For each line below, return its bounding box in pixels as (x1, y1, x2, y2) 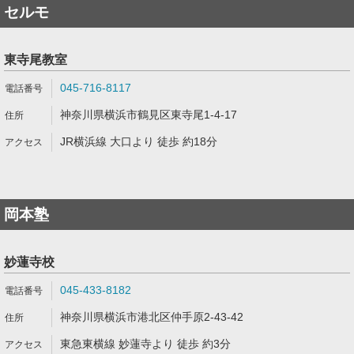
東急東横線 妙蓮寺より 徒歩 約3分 (60, 337, 231, 350)
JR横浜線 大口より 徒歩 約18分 (60, 135, 217, 148)
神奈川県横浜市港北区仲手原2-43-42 (60, 311, 243, 323)
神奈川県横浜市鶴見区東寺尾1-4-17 (60, 108, 237, 121)
